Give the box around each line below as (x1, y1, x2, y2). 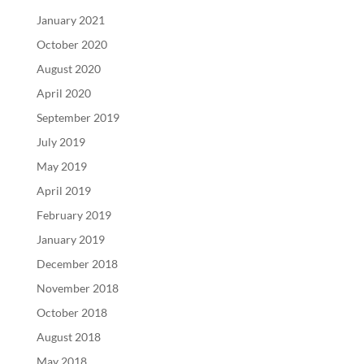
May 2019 (36, 159, 87, 173)
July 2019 (36, 135, 85, 149)
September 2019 (36, 110, 119, 124)
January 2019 (36, 232, 105, 246)
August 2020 (36, 62, 101, 76)
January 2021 (36, 13, 105, 27)
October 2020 (36, 37, 107, 51)
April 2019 (36, 184, 91, 197)
